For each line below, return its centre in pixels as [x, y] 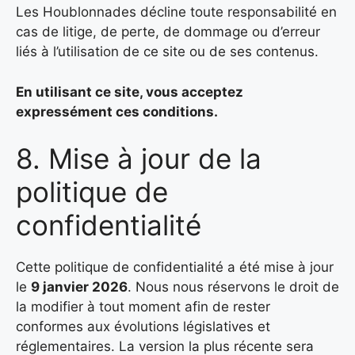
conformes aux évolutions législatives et [143, 327]
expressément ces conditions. [117, 111]
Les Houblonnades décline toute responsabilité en [176, 12]
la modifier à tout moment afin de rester [143, 307]
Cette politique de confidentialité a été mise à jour [175, 267]
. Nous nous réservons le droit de [233, 287]
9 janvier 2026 [79, 287]
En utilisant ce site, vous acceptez [130, 92]
